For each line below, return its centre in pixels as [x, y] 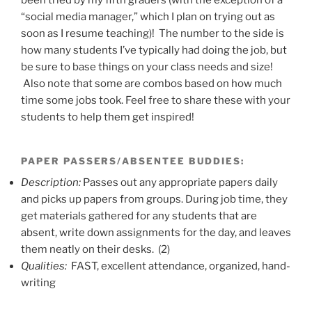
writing [38, 283]
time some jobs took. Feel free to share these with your [156, 101]
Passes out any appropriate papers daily [180, 183]
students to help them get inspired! [108, 117]
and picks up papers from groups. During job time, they [154, 200]
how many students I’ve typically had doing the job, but [154, 50]
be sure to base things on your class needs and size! [147, 67]
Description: [52, 183]
